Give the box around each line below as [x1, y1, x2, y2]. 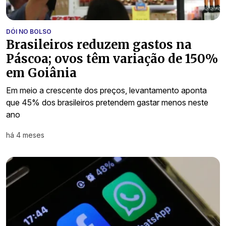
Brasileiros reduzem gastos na [6, 36, 192, 52]
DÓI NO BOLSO [6, 27, 51, 35]
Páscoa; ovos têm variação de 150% [6, 50, 218, 67]
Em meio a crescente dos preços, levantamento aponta [6, 85, 207, 95]
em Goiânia [6, 65, 77, 81]
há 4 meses [6, 130, 44, 139]
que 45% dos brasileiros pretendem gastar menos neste [6, 97, 208, 107]
